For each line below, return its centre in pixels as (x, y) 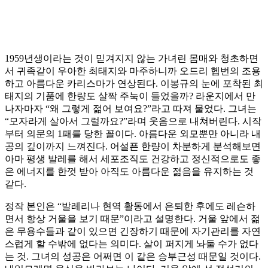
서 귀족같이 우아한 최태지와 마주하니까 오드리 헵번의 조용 (133, 71)
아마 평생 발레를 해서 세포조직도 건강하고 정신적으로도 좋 (133, 159)
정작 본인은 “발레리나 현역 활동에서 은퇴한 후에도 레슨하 (130, 206)
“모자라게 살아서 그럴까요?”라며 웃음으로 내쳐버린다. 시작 (133, 121)
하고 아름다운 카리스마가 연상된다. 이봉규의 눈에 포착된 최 (134, 84)
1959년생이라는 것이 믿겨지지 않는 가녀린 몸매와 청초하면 (132, 59)
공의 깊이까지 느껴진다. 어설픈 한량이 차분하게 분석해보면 (133, 147)
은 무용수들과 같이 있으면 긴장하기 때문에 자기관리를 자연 (133, 232)
